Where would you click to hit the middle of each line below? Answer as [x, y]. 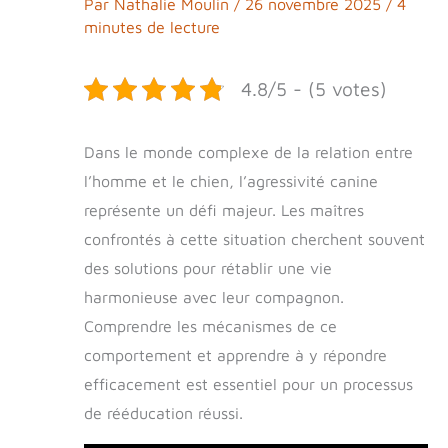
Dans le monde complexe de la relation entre [248, 152]
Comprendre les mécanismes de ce [210, 326]
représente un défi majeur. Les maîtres [224, 210]
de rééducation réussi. [163, 413]
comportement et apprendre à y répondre [235, 355]
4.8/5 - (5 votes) [314, 89]
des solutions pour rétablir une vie [208, 268]
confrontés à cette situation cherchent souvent [254, 239]
